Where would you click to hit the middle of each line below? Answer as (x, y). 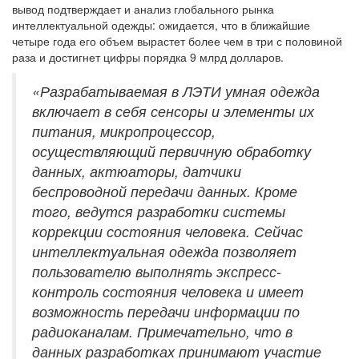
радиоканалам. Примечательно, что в (162, 332)
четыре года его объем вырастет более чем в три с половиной (177, 41)
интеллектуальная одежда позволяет (164, 252)
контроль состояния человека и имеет (168, 292)
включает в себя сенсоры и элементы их (173, 111)
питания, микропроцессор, (124, 131)
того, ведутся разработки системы (159, 212)
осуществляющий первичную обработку (171, 151)
